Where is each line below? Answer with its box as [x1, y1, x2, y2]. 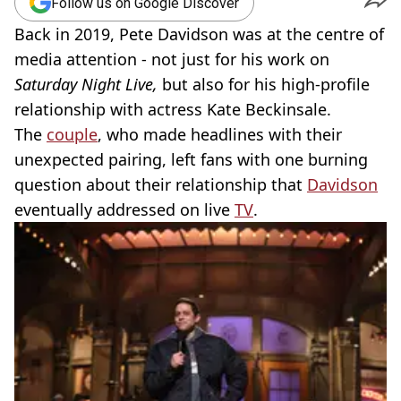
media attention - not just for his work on [14, 48, 329, 70]
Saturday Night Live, [14, 73, 158, 95]
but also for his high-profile [158, 73, 370, 95]
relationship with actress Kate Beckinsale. [14, 98, 331, 120]
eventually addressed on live [14, 199, 235, 220]
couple [47, 124, 98, 145]
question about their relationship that [14, 174, 307, 195]
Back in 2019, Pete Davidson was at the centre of [14, 23, 384, 45]
